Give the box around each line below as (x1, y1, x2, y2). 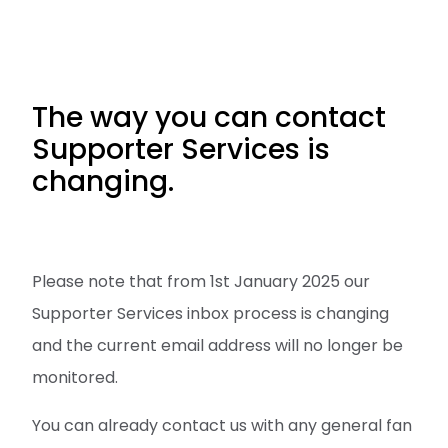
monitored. (32, 366, 118, 389)
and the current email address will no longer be (32, 334, 403, 357)
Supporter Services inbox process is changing (32, 302, 389, 325)
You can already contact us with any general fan (32, 414, 412, 437)
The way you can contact (32, 98, 386, 137)
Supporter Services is (32, 130, 330, 169)
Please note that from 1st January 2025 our (32, 270, 370, 293)
